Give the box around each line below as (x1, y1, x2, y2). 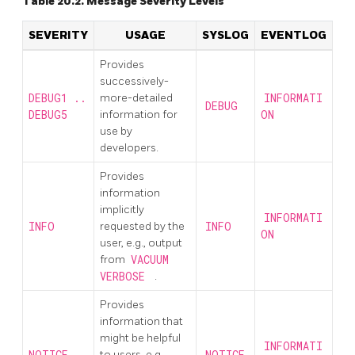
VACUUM (130, 252, 169, 267)
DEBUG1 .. (29, 90, 86, 105)
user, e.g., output (100, 235, 182, 250)
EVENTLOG (261, 28, 326, 42)
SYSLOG (202, 28, 249, 42)
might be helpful (100, 330, 181, 345)
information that (100, 314, 183, 328)
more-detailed (100, 90, 173, 105)
